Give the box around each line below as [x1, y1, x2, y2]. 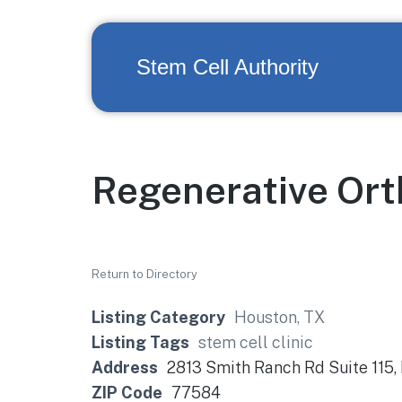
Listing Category [92, 308, 225, 327]
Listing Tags [92, 333, 189, 352]
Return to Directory [92, 267, 197, 281]
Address [92, 358, 158, 377]
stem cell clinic [198, 333, 313, 352]
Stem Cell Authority [136, 55, 319, 79]
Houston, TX [234, 308, 325, 327]
